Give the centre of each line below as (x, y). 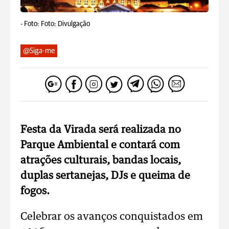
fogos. (35, 191)
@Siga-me (39, 51)
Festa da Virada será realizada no (101, 130)
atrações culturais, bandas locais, (101, 161)
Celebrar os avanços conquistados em (112, 217)
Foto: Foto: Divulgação (57, 24)
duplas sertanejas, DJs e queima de (105, 176)
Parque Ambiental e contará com (100, 145)
